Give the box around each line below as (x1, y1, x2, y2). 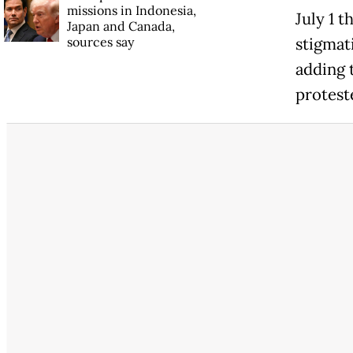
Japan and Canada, (66, 17, 175, 34)
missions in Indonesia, (66, 2, 196, 18)
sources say (66, 33, 134, 50)
